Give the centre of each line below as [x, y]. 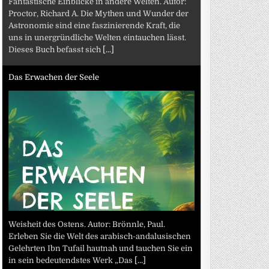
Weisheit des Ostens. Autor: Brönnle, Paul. [87, 224]
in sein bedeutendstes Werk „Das [72, 260]
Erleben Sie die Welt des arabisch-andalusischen [100, 236]
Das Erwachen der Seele [54, 77]
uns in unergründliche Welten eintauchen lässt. [98, 37]
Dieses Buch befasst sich [56, 49]
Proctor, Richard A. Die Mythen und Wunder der [99, 13]
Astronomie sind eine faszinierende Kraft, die [95, 25]
